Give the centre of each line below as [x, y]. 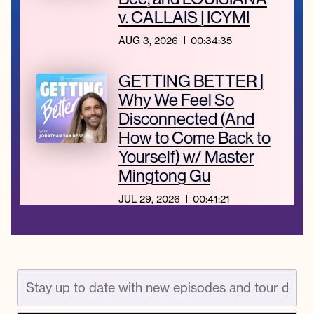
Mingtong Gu [164, 176]
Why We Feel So [176, 100]
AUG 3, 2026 [148, 40]
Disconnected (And [186, 119]
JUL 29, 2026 [149, 199]
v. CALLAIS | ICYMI [184, 17]
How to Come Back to [194, 138]
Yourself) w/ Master [186, 157]
